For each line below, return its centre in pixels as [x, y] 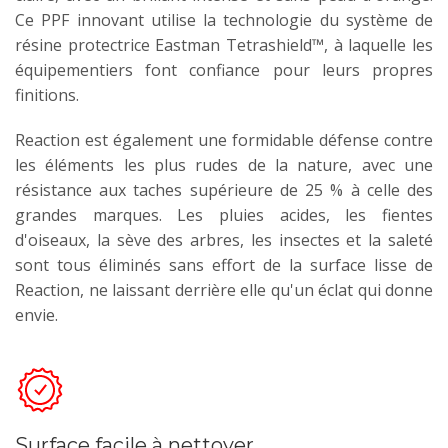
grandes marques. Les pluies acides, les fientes [224, 214]
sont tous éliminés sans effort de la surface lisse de [224, 264]
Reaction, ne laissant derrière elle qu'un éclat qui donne [224, 289]
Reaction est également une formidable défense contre [224, 139]
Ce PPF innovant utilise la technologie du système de [224, 19]
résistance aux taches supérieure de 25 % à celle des [224, 189]
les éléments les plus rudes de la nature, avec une [224, 164]
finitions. [47, 94]
